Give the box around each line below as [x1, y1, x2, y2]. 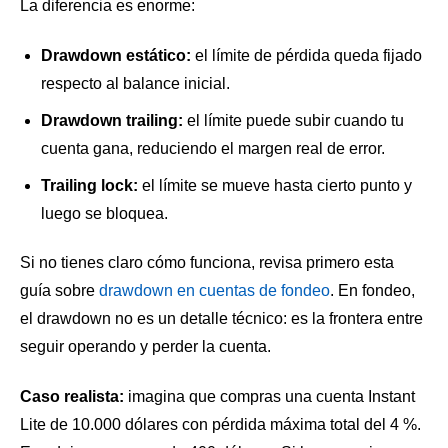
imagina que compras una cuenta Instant [124, 387, 415, 405]
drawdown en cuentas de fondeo [99, 282, 330, 300]
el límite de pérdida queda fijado [190, 46, 422, 64]
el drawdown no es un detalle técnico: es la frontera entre [20, 310, 423, 328]
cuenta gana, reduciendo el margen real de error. [40, 139, 385, 157]
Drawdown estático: [40, 46, 191, 64]
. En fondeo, [330, 282, 415, 300]
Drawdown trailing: [40, 111, 183, 129]
